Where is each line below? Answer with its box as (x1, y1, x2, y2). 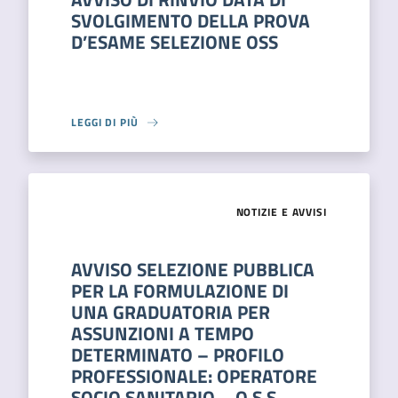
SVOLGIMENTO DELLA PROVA (71, 6, 310, 35)
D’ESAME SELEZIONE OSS (71, 28, 278, 56)
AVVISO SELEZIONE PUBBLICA (71, 255, 314, 283)
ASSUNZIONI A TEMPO (71, 319, 254, 347)
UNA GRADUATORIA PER (71, 298, 270, 326)
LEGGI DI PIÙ (71, 114, 139, 131)
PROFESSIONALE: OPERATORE (71, 362, 317, 390)
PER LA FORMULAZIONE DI (71, 276, 289, 305)
